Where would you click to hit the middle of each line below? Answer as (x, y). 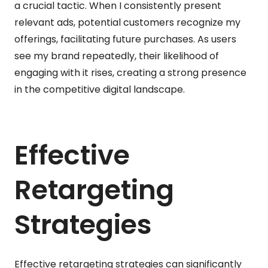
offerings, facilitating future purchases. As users (125, 39)
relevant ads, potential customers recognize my (127, 22)
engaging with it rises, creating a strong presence (130, 72)
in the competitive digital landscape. (100, 89)
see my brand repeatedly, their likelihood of (117, 56)
